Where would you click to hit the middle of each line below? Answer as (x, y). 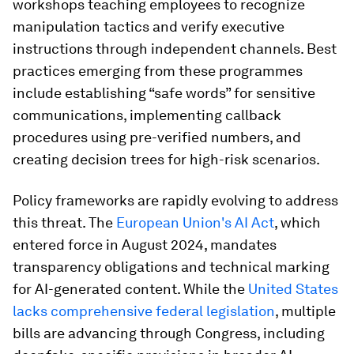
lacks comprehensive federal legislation (144, 311)
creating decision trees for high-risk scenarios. (166, 159)
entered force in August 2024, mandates (145, 244)
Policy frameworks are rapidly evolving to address (175, 200)
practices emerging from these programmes (158, 70)
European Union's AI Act (195, 222)
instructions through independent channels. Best (175, 48)
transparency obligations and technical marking (171, 266)
